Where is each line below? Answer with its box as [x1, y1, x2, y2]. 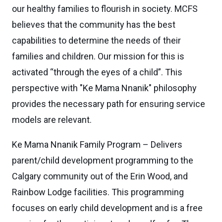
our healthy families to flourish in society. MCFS [12, 3, 198, 14]
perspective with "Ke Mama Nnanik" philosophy [12, 83, 197, 93]
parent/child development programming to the [12, 155, 193, 166]
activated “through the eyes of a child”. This [12, 67, 182, 77]
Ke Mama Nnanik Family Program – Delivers [12, 139, 182, 150]
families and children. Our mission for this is [12, 51, 184, 61]
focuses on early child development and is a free [12, 203, 203, 213]
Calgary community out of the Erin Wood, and [12, 171, 188, 181]
